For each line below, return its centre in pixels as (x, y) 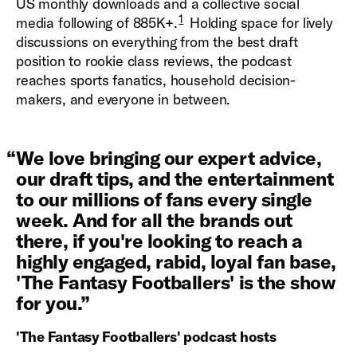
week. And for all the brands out (154, 220)
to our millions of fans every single (164, 199)
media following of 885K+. (97, 23)
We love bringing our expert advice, (169, 158)
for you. (49, 303)
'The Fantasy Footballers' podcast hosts (146, 337)
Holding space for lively (259, 23)
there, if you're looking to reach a (159, 241)
